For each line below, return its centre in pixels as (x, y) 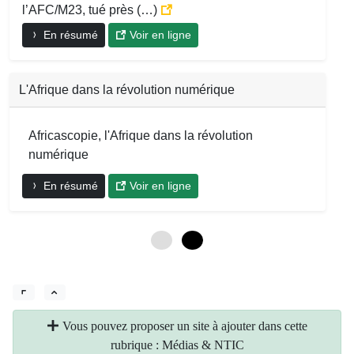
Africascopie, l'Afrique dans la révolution (141, 135)
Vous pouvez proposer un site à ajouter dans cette (183, 326)
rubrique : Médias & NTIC (177, 345)
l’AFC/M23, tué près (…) (91, 9)
